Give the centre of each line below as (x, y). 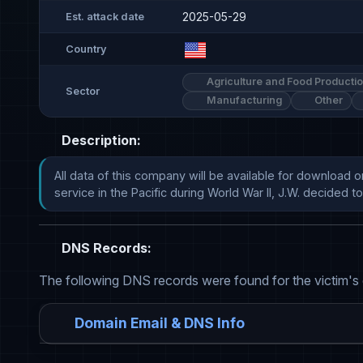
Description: (100, 141)
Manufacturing (243, 100)
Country (86, 49)
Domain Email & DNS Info (160, 323)
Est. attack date (105, 16)
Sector (83, 92)
